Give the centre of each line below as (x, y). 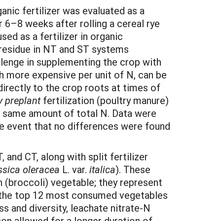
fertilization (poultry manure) (105, 100)
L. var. (76, 169)
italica (102, 169)
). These (133, 169)
